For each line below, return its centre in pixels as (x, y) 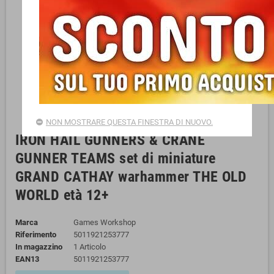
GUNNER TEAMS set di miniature (116, 158)
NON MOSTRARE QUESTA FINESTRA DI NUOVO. (129, 122)
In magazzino (39, 247)
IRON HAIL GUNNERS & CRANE (110, 140)
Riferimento (36, 235)
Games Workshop (104, 222)
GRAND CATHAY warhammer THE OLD (131, 177)
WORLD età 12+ (62, 195)
